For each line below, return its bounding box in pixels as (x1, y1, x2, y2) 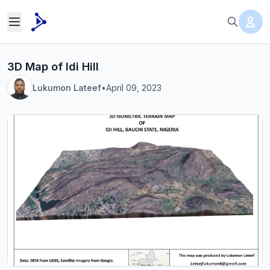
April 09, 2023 (106, 82, 162, 93)
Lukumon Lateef (33, 82, 101, 93)
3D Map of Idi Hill (7, 60, 99, 73)
